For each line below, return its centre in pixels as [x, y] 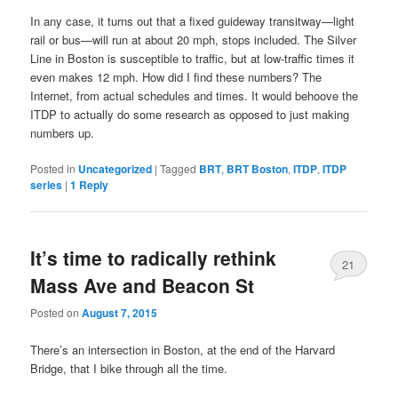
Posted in [53, 168]
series [47, 184]
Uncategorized [115, 168]
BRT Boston [258, 168]
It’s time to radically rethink [154, 258]
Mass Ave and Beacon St [143, 286]
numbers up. [63, 132]
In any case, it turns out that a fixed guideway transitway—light [193, 20]
